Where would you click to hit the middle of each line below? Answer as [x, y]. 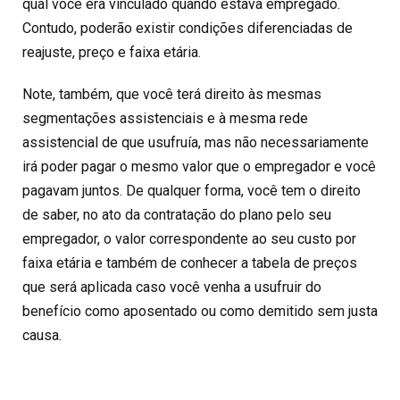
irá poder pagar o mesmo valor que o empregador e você [199, 166]
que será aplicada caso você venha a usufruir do [172, 287]
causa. [42, 335]
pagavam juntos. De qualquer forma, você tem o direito [192, 190]
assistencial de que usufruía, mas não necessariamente [196, 142]
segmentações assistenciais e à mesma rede [165, 118]
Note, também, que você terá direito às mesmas [172, 94]
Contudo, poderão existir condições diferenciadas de [187, 28]
